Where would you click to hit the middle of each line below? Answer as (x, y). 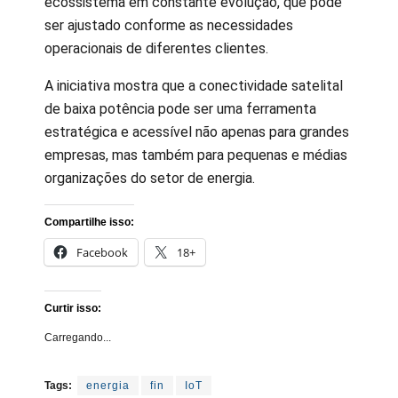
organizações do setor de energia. (150, 178)
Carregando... (78, 337)
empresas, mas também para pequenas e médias (196, 155)
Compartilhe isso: (89, 222)
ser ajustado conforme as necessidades (169, 25)
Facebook (102, 252)
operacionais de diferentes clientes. (156, 48)
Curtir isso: (73, 308)
